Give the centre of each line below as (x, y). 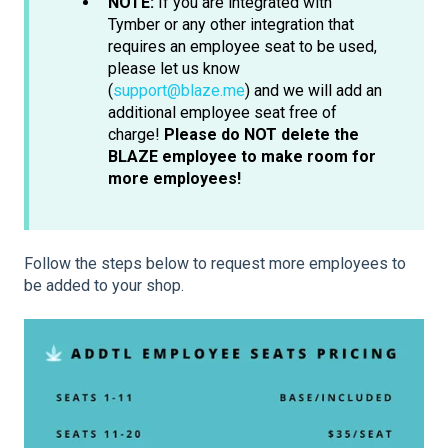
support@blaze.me (179, 91)
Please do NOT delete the (261, 135)
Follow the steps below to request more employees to (215, 263)
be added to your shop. (104, 285)
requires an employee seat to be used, (242, 47)
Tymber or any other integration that (231, 25)
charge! (136, 135)
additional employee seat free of (222, 113)
